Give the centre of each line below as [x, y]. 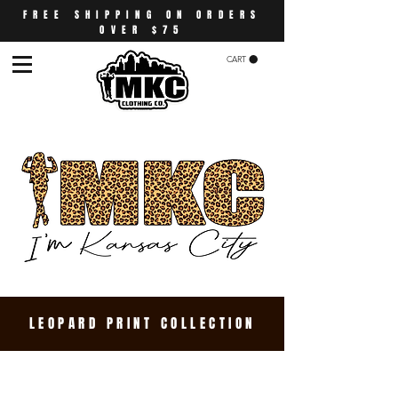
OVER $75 [142, 30]
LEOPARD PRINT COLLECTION [142, 323]
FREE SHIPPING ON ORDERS [142, 15]
